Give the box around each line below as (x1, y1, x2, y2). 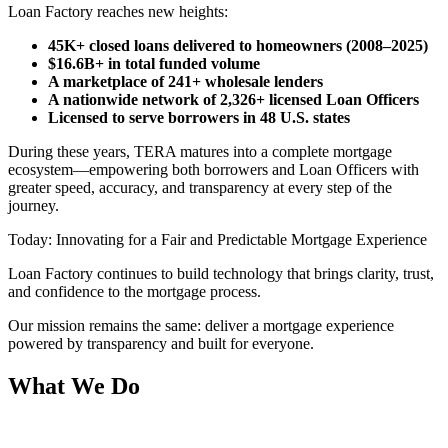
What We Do (8, 373, 140, 400)
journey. (8, 197, 59, 215)
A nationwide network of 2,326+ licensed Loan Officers (48, 91, 419, 109)
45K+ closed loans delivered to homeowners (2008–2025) (48, 37, 428, 55)
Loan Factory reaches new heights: (8, 3, 228, 21)
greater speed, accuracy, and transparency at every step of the (8, 179, 392, 197)
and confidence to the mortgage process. (8, 283, 261, 301)
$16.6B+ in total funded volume (48, 55, 260, 73)
